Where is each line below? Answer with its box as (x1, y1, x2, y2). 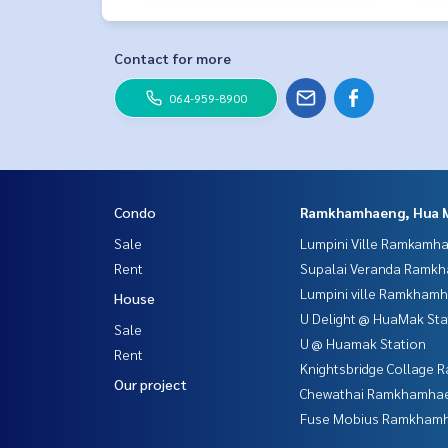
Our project (114, 374, 187, 393)
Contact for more (114, 48, 231, 67)
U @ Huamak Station (300, 333, 426, 352)
